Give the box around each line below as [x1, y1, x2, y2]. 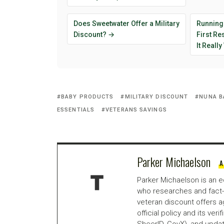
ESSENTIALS [57, 106, 94, 113]
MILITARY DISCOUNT [124, 93, 188, 100]
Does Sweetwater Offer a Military [73, 19, 179, 28]
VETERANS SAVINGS [105, 106, 167, 113]
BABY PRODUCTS [61, 93, 114, 100]
